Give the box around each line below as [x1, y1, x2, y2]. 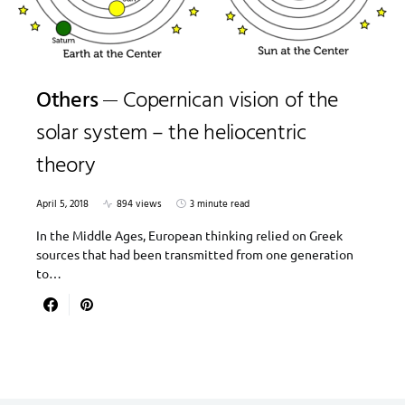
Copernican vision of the [123, 83, 339, 118]
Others [36, 83, 99, 118]
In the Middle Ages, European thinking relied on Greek [36, 226, 343, 243]
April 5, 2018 [36, 195, 89, 212]
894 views [117, 195, 162, 212]
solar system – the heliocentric [36, 116, 306, 151]
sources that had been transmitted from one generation [36, 245, 353, 262]
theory [36, 148, 96, 184]
